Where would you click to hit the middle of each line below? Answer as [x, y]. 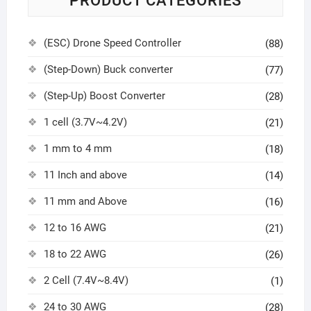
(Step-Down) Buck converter [108, 70]
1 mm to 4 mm [77, 149]
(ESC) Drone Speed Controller [112, 43]
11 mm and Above [85, 202]
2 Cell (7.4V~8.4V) [86, 281]
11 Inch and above [85, 175]
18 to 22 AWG [75, 254]
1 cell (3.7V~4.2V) [85, 123]
